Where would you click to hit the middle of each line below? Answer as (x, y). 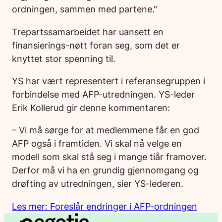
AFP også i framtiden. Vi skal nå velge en (97, 143)
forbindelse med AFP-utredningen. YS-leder (103, 94)
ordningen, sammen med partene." (84, 9)
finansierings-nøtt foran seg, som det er (96, 45)
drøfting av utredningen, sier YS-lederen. (98, 184)
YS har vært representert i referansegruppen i (109, 81)
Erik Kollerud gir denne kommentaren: (91, 108)
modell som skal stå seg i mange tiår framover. (109, 157)
